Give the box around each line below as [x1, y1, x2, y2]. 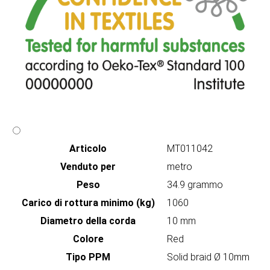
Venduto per [60, 160, 116, 172]
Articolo [69, 142, 107, 154]
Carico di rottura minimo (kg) [21, 196, 155, 209]
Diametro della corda [40, 215, 136, 227]
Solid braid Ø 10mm [167, 251, 250, 263]
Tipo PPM [66, 251, 110, 263]
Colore [72, 233, 104, 245]
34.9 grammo [167, 178, 223, 190]
